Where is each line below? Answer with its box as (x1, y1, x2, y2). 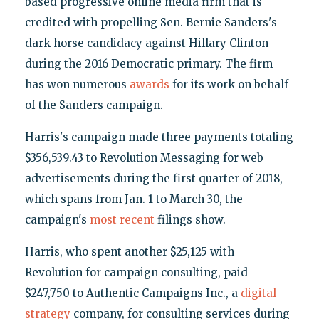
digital (240, 286, 276, 300)
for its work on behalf (169, 77, 288, 91)
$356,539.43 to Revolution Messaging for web (24, 150, 263, 164)
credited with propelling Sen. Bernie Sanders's (24, 15, 277, 29)
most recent (89, 212, 155, 226)
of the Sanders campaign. (24, 98, 163, 112)
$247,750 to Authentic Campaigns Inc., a (24, 286, 241, 300)
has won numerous (24, 77, 130, 91)
